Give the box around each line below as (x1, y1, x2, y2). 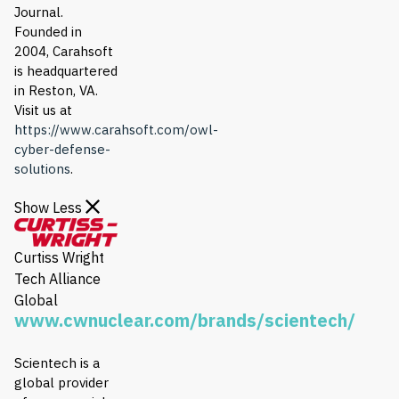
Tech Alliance (14, 270, 101, 289)
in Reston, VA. (14, 81, 98, 99)
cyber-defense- (14, 140, 110, 158)
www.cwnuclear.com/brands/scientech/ (14, 308, 355, 333)
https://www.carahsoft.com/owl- (14, 120, 218, 138)
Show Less (14, 198, 85, 216)
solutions (14, 159, 70, 177)
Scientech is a (14, 354, 100, 372)
